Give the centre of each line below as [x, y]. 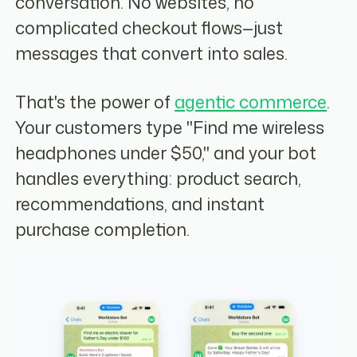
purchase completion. [103, 229]
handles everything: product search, [159, 178]
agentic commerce [251, 102]
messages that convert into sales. [152, 54]
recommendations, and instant [140, 204]
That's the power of [95, 102]
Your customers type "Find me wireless [170, 127]
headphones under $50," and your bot [166, 153]
